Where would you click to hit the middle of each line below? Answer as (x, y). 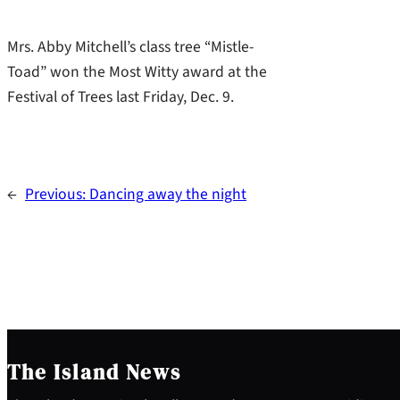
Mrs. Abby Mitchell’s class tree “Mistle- (130, 46)
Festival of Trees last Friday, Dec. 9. (121, 96)
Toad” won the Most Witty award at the (137, 71)
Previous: (57, 195)
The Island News (94, 373)
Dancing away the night (168, 195)
